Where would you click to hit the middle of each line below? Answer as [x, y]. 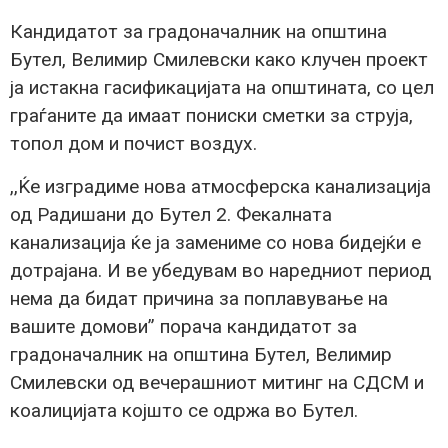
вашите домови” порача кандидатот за [183, 326]
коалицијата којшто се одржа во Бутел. [184, 410]
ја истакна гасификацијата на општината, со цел [222, 88]
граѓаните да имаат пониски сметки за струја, [211, 116]
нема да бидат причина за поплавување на [199, 298]
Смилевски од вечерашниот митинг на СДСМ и [217, 382]
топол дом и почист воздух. [133, 144]
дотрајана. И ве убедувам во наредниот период [220, 270]
